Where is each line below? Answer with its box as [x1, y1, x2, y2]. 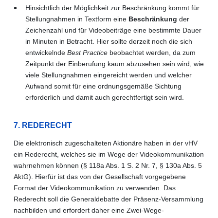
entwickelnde [25, 48, 67, 56]
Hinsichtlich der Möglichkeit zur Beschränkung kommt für [25, 3, 200, 12]
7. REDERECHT [14, 121, 72, 129]
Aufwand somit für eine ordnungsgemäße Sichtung [25, 82, 182, 90]
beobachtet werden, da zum [108, 48, 196, 56]
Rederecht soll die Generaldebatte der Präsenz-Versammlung [14, 195, 203, 203]
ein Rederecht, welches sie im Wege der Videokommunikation [14, 150, 204, 158]
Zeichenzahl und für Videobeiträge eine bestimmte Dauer [25, 26, 201, 34]
